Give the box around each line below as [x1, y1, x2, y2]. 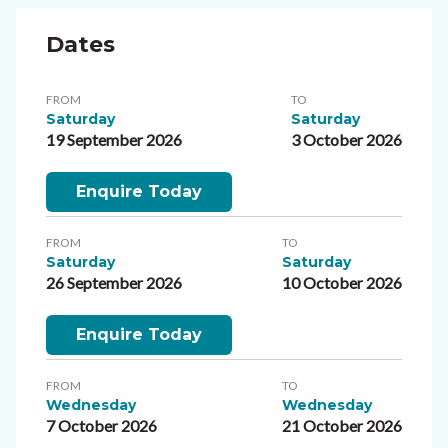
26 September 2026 [46, 272, 182, 292]
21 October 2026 [282, 415, 402, 435]
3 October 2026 [291, 129, 402, 149]
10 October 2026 [282, 272, 402, 292]
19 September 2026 [46, 129, 182, 149]
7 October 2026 [46, 415, 157, 435]
